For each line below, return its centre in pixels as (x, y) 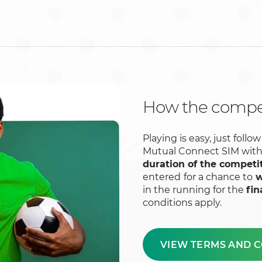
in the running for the (194, 190)
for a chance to (218, 177)
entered (162, 177)
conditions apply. (182, 203)
